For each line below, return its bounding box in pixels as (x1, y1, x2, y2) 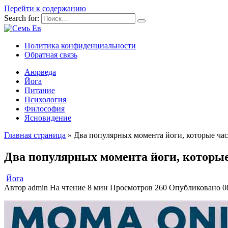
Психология (24, 95, 66, 104)
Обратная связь (24, 50, 77, 59)
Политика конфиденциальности (24, 41, 136, 50)
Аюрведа (24, 68, 56, 76)
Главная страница (4, 131, 66, 139)
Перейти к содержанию (4, 4, 86, 13)
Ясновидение (24, 113, 71, 122)
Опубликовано (169, 183, 220, 192)
